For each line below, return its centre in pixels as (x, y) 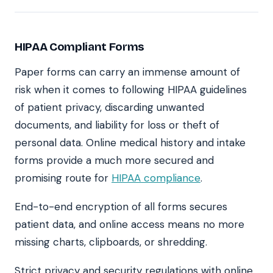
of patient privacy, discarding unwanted (109, 108)
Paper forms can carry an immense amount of (127, 72)
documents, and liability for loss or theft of (117, 125)
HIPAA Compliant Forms (80, 47)
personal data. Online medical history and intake (130, 143)
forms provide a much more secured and (114, 161)
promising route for (63, 178)
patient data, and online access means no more (129, 225)
